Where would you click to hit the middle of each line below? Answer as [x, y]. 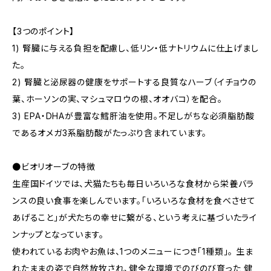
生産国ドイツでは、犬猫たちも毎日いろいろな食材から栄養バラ [133, 184]
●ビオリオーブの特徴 [54, 167]
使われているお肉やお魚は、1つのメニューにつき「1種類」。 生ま [133, 251]
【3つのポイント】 [44, 31]
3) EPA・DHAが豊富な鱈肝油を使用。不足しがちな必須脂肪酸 [133, 116]
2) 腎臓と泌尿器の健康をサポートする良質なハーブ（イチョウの [134, 82]
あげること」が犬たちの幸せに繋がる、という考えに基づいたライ [135, 217]
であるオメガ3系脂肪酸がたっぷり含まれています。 [110, 133]
